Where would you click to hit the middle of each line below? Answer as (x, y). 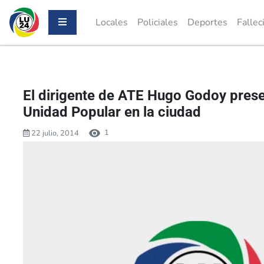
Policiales (158, 22)
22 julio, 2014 (54, 133)
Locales (112, 22)
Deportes (207, 22)
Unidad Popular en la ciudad (112, 112)
